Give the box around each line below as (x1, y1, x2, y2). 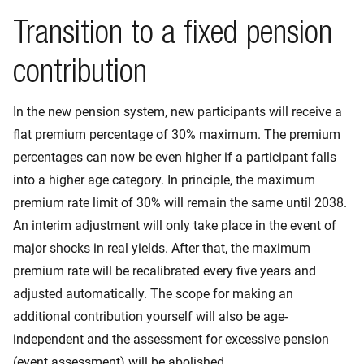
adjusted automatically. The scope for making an (13, 286, 293, 301)
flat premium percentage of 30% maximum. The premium (13, 127, 340, 142)
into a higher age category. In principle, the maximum (13, 172, 315, 188)
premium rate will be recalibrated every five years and (13, 263, 316, 279)
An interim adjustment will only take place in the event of (13, 218, 336, 233)
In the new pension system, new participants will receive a (13, 104, 342, 119)
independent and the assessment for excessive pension (13, 331, 329, 347)
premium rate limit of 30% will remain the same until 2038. (13, 195, 347, 210)
